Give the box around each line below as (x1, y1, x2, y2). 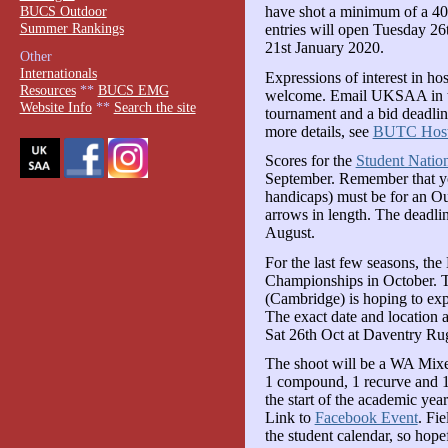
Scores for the (264, 152, 356, 170)
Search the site (113, 99, 196, 116)
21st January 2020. (264, 39, 384, 57)
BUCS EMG (97, 82, 169, 99)
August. (264, 224, 315, 242)
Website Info (19, 99, 92, 116)
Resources (19, 82, 76, 99)
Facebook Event (314, 409, 418, 427)
